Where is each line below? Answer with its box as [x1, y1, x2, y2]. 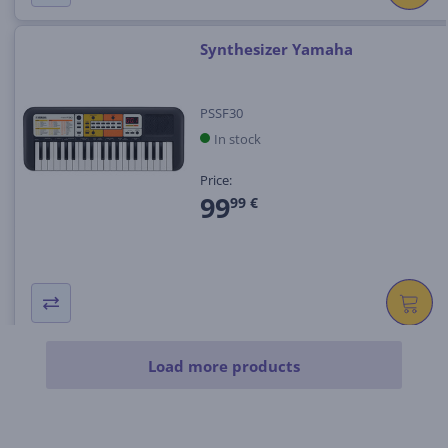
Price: [199, 170, 232, 189]
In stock [213, 129, 261, 148]
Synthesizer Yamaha [199, 39, 353, 60]
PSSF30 [199, 103, 243, 122]
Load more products [148, 356, 300, 377]
